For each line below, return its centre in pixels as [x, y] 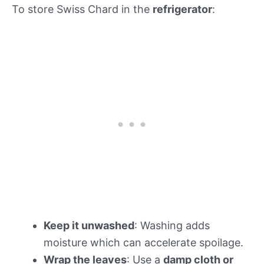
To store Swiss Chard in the [82, 9]
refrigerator [182, 9]
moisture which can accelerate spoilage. [143, 243]
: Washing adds [172, 226]
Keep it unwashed [89, 226]
